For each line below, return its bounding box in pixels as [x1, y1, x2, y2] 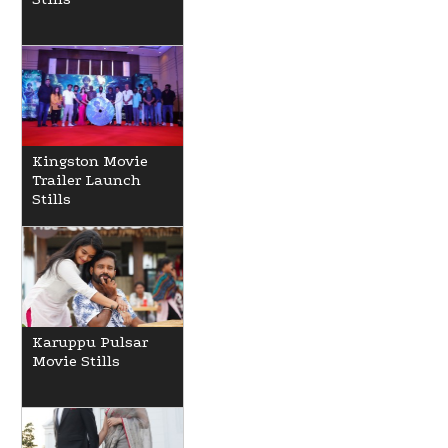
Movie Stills [32, 351, 120, 370]
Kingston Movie [32, 151, 148, 170]
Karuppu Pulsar [32, 332, 148, 351]
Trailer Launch [32, 170, 141, 189]
